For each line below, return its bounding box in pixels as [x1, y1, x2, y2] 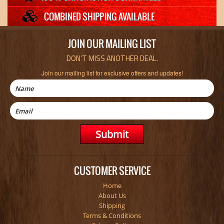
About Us [98, 191, 126, 200]
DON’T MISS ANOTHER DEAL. [66, 52, 158, 64]
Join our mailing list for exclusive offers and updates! [41, 68, 183, 77]
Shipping [99, 201, 125, 210]
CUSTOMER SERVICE [73, 163, 150, 178]
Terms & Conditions [83, 211, 141, 220]
